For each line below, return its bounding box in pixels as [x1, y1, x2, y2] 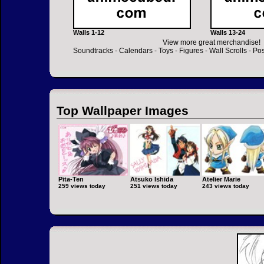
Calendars [119, 47, 153, 55]
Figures [179, 47, 203, 55]
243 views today [202, 183, 249, 190]
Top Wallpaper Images [57, 104, 189, 118]
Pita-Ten [58, 176, 84, 183]
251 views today [130, 183, 177, 190]
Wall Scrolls [209, 47, 247, 55]
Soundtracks [73, 47, 113, 55]
